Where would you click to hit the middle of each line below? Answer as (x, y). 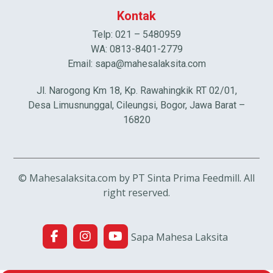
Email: (81, 64)
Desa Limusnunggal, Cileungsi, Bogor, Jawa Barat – (136, 105)
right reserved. (136, 193)
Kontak (136, 16)
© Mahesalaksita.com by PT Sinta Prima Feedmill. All (136, 178)
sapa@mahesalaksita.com (150, 64)
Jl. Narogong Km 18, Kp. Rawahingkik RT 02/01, (136, 91)
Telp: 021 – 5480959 (136, 35)
